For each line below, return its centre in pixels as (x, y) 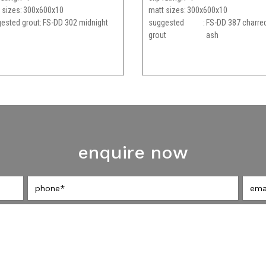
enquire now (133, 152)
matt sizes (166, 10)
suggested (166, 22)
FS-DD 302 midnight (75, 22)
